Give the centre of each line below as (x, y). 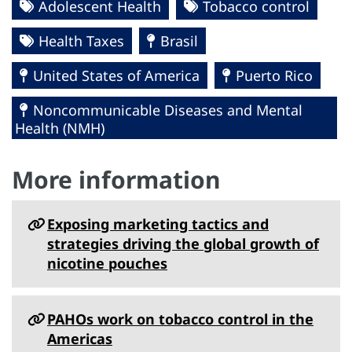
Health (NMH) (60, 128)
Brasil (179, 41)
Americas (80, 339)
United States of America (116, 75)
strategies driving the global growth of (183, 244)
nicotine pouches (107, 263)
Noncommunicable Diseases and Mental (168, 110)
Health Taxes (81, 41)
